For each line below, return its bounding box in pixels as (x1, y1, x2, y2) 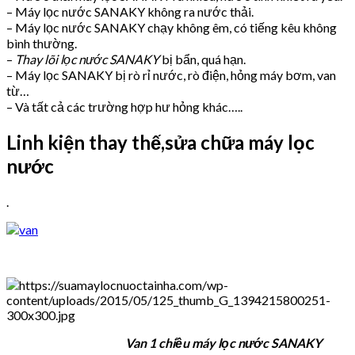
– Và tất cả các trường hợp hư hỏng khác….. (6, 98, 242, 114)
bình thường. (6, 35, 77, 51)
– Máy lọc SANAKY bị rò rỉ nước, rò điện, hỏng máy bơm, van (6, 67, 336, 82)
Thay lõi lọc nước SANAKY (15, 51, 159, 67)
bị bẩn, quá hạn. (159, 51, 246, 67)
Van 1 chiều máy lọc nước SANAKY (6, 334, 322, 350)
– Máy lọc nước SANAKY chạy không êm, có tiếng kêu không (6, 19, 337, 35)
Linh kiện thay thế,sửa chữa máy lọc (6, 130, 315, 154)
